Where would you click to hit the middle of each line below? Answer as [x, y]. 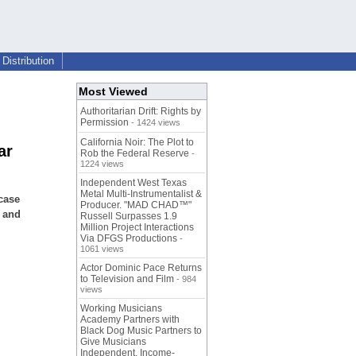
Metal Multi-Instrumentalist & [141, 194]
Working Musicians [121, 309]
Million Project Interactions [137, 228]
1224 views [102, 164]
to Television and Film [127, 279]
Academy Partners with [130, 320]
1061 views [102, 249]
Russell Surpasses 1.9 [129, 217]
